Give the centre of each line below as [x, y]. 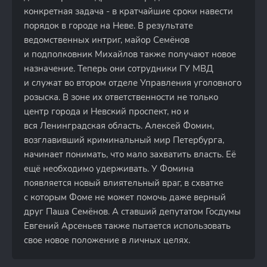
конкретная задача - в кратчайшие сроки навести [128, 11]
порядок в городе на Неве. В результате [108, 26]
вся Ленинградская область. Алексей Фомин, [119, 126]
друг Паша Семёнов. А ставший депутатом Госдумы [132, 212]
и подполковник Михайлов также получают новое [130, 54]
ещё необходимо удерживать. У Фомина [109, 169]
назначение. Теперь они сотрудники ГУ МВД [119, 69]
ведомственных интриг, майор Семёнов [107, 40]
